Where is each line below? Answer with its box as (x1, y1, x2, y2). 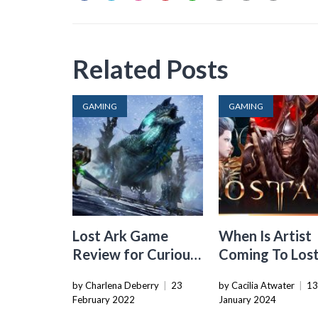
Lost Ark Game (72, 226, 168, 244)
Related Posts (72, 53, 229, 84)
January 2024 (219, 293, 277, 305)
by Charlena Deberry (72, 279, 159, 291)
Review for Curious (72, 245, 197, 263)
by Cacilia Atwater (219, 279, 295, 291)
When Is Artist (219, 226, 312, 244)
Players (72, 263, 121, 281)
